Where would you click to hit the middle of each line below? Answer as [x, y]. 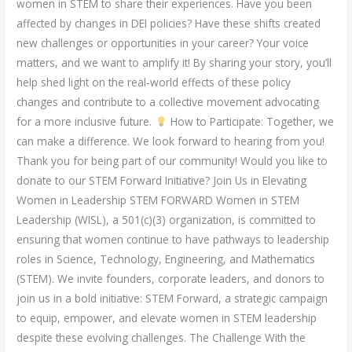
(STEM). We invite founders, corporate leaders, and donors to [171, 278]
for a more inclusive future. [86, 121]
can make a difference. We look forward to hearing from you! [171, 141]
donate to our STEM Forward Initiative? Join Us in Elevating [162, 180]
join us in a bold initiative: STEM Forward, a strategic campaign [172, 298]
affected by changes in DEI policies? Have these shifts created [169, 23]
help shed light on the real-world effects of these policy [154, 82]
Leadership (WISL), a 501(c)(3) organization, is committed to [167, 219]
